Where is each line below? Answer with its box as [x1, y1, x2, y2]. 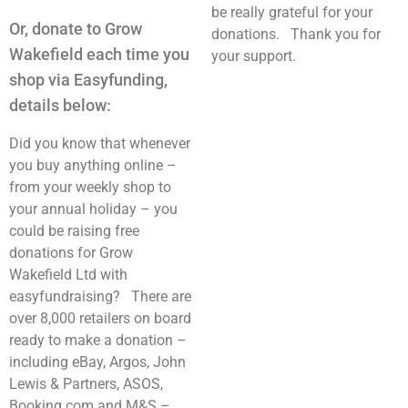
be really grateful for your [211, 4, 372, 21]
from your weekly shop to [9, 178, 171, 196]
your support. [211, 47, 296, 65]
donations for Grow [9, 244, 133, 261]
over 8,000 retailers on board [9, 310, 191, 327]
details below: [9, 96, 111, 115]
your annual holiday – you [9, 200, 178, 218]
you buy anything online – [9, 157, 177, 174]
